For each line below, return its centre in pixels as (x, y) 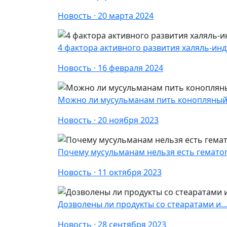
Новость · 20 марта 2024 (106, 16)
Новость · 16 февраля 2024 (110, 68)
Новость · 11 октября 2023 (110, 172)
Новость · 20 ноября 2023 (108, 120)
